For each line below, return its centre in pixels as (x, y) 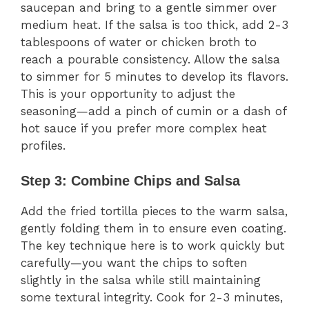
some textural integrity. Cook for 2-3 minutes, (152, 297)
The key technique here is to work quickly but (153, 245)
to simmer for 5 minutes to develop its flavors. (154, 77)
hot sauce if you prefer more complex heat (144, 129)
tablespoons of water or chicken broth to (139, 42)
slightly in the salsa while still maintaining (141, 280)
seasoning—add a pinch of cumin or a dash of (153, 111)
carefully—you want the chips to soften (134, 262)
